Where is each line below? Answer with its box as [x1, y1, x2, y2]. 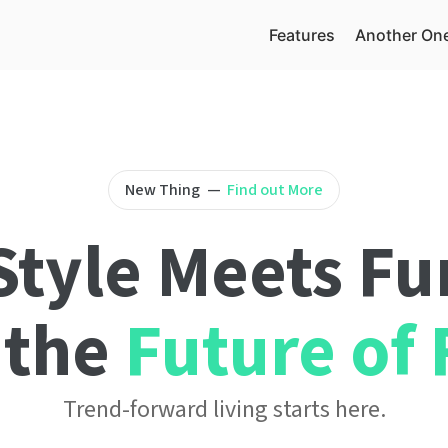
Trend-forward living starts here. [62, 392, 386, 428]
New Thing [125, 178, 201, 202]
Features [269, 25, 335, 45]
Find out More [226, 178, 323, 202]
